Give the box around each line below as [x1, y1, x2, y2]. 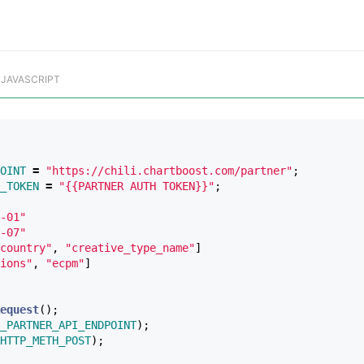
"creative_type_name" [65, 240, 195, 254]
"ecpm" [45, 256, 84, 270]
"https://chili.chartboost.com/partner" [45, 163, 292, 177]
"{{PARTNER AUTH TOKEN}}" [58, 179, 214, 193]
